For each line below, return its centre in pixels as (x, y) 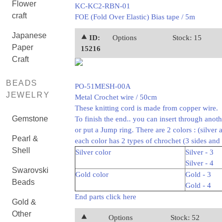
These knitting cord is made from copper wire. (146, 108)
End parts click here (105, 197)
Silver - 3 (199, 152)
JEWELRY (28, 95)
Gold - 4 (198, 185)
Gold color (92, 174)
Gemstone (30, 119)
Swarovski (30, 170)
